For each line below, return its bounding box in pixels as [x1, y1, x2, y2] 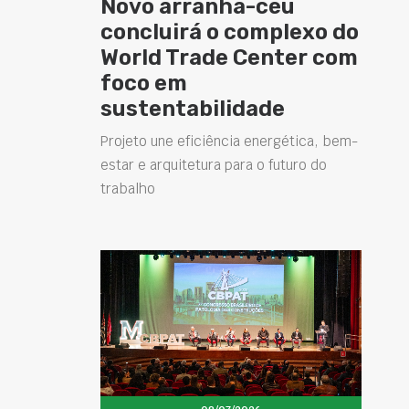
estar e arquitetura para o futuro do [100, 156, 327, 174]
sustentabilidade [100, 96, 285, 122]
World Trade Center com [100, 45, 358, 71]
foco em [100, 70, 187, 97]
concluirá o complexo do [100, 19, 359, 46]
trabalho [100, 180, 155, 198]
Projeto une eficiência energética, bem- [100, 132, 358, 151]
